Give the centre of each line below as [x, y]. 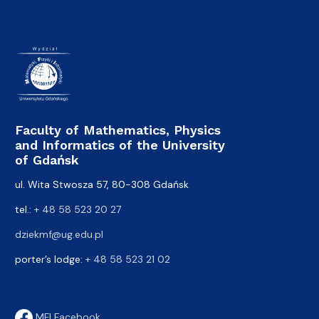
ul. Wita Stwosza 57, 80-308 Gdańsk [102, 184]
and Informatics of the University [120, 145]
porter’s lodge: [50, 259]
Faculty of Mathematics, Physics [118, 130]
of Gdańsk [47, 159]
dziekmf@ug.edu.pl [59, 234]
